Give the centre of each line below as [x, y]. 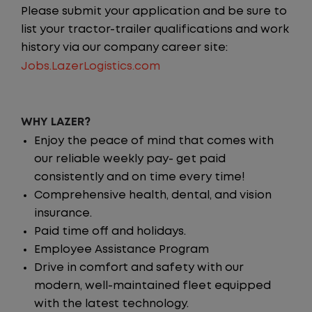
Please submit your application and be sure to [154, 11]
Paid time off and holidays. [110, 232]
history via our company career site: [124, 48]
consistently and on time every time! [140, 177]
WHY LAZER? [56, 122]
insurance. [63, 213]
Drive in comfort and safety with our [139, 268]
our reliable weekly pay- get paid [130, 159]
